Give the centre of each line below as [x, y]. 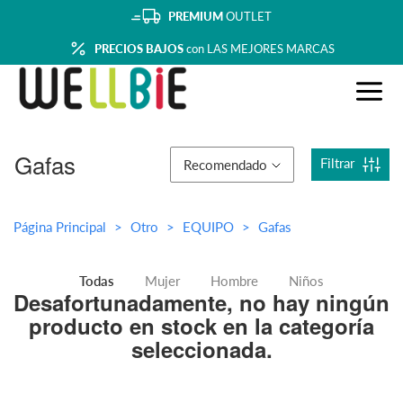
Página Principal [60, 227]
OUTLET [247, 16]
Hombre [234, 281]
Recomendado [225, 164]
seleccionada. [201, 349]
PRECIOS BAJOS [140, 49]
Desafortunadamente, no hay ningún [201, 302]
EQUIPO [210, 227]
